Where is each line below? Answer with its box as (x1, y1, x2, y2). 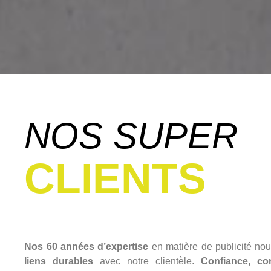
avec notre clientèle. (93, 255, 201, 266)
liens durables (24, 255, 94, 266)
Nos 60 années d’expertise (24, 241, 149, 252)
